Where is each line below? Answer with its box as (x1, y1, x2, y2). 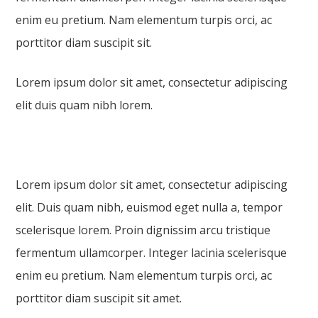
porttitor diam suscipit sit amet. (16, 290, 182, 306)
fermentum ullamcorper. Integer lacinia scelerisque (16, 245, 287, 261)
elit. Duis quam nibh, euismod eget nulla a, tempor (16, 199, 283, 215)
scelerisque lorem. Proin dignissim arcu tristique (16, 222, 271, 238)
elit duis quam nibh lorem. (16, 97, 153, 113)
